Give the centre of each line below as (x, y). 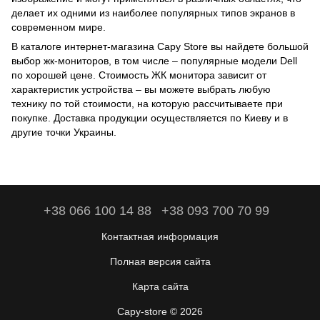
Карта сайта (160, 287)
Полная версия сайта (160, 262)
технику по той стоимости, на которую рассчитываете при (147, 104)
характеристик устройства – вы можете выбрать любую (141, 90)
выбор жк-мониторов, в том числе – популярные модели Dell (154, 61)
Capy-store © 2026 (160, 312)
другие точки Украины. (64, 132)
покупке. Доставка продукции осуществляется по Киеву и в (150, 118)
